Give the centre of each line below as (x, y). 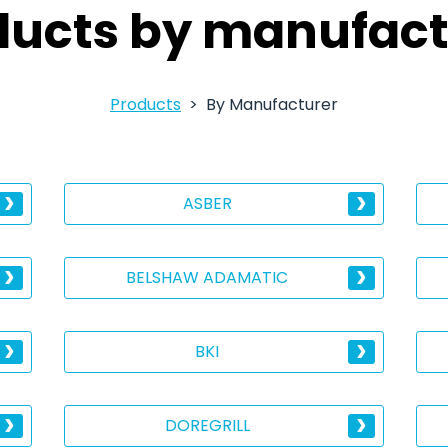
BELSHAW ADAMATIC (207, 277)
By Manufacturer (272, 104)
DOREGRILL (207, 425)
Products (145, 104)
